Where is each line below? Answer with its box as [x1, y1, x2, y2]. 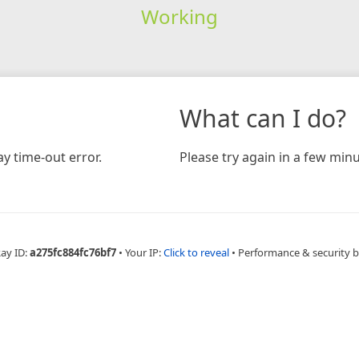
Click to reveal [163, 244, 229, 260]
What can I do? [179, 101, 346, 135]
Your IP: [125, 244, 163, 260]
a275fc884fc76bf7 [30, 244, 116, 260]
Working [140, 2, 218, 30]
